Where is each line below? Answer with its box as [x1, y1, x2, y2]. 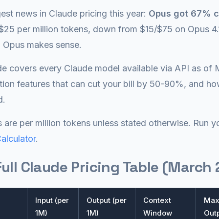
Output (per [87, 196, 127, 205]
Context [143, 196, 171, 205]
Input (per [35, 196, 69, 205]
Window [143, 208, 172, 218]
